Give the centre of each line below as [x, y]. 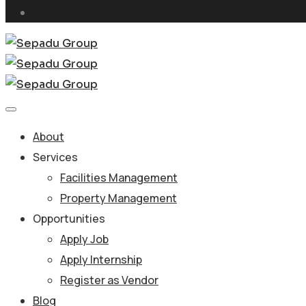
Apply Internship [101, 260]
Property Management [119, 198]
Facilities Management [119, 178]
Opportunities [69, 219]
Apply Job [84, 239]
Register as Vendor [109, 280]
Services [55, 157]
